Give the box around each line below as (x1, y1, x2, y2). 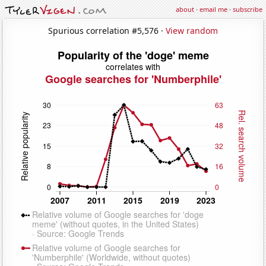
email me (199, 5, 227, 14)
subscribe (233, 5, 262, 14)
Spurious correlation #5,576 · (48, 24, 166, 36)
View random (166, 24, 218, 36)
